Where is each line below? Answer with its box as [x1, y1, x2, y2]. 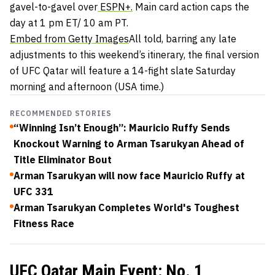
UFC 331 [14, 185, 53, 198]
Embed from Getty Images [10, 32, 129, 45]
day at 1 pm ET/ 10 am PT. [10, 16, 128, 29]
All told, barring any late [129, 32, 236, 45]
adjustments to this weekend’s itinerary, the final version [10, 48, 259, 61]
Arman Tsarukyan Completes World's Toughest [14, 201, 239, 214]
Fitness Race [14, 217, 74, 230]
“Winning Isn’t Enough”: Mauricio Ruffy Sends [14, 121, 230, 134]
